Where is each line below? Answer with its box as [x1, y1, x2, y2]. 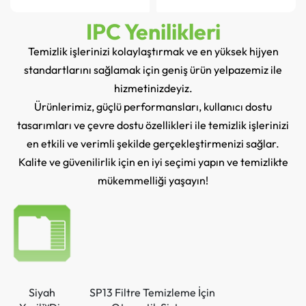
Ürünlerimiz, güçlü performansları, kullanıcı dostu [34, 100, 272, 114]
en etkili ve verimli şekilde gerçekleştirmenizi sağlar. [27, 137, 279, 151]
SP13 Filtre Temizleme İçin [89, 285, 216, 299]
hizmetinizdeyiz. [113, 81, 193, 96]
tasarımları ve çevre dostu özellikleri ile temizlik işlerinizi [17, 118, 289, 133]
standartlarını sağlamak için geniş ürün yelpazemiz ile [24, 63, 282, 77]
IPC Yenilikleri [85, 18, 221, 46]
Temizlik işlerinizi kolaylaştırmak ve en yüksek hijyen [27, 44, 279, 59]
